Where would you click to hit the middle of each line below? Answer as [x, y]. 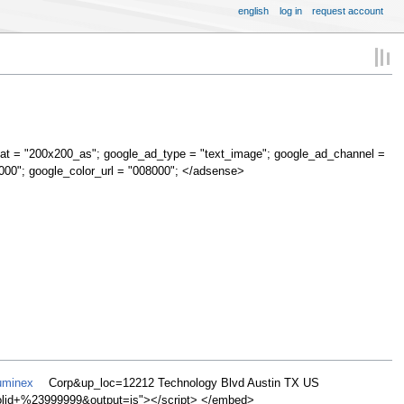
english [254, 10]
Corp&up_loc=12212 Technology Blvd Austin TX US [182, 384]
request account [348, 10]
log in [290, 10]
